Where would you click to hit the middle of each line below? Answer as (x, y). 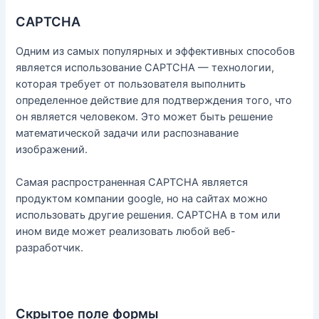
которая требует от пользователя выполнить (131, 84)
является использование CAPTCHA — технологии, (145, 67)
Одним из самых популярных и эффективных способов (156, 51)
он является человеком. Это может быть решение (145, 116)
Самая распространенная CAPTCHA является (132, 183)
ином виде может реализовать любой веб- (126, 232)
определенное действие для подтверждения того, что (154, 100)
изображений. (52, 149)
